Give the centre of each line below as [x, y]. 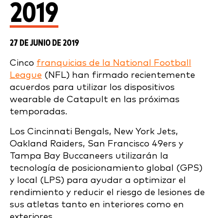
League [26, 75]
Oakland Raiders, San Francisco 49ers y [97, 144]
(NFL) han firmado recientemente [118, 75]
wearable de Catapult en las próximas [95, 100]
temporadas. [38, 112]
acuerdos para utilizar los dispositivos [92, 87]
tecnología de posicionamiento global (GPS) [106, 168]
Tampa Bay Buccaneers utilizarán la [89, 156]
